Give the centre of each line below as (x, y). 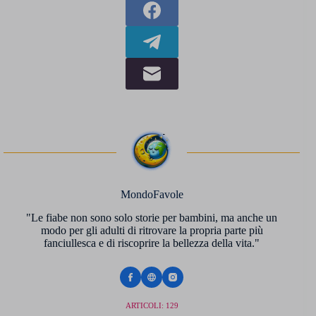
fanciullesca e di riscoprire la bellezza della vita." (152, 243)
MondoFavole (152, 194)
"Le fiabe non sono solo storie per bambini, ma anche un (152, 217)
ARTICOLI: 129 (152, 305)
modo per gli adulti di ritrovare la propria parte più (152, 230)
